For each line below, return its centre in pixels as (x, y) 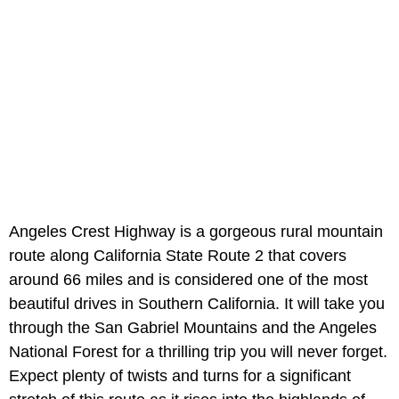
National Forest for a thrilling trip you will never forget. (198, 351)
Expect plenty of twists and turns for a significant (180, 375)
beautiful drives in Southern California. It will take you (197, 303)
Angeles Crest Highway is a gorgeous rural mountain (196, 231)
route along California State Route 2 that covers (178, 255)
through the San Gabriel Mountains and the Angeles (193, 327)
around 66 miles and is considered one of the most (188, 279)
